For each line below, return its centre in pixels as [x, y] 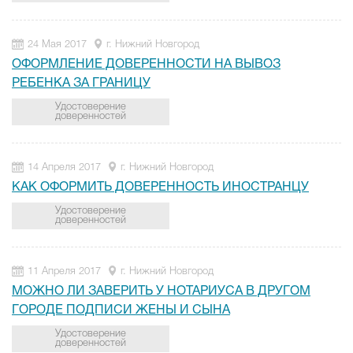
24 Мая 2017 [57, 45]
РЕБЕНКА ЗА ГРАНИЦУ [81, 84]
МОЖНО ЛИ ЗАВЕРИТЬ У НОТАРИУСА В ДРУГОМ [161, 292]
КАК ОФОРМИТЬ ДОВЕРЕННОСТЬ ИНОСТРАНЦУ [160, 188]
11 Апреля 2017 [64, 271]
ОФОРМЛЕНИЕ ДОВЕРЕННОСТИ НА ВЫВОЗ [146, 65]
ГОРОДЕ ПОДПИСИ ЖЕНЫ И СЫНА [121, 310]
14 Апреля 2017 [64, 167]
